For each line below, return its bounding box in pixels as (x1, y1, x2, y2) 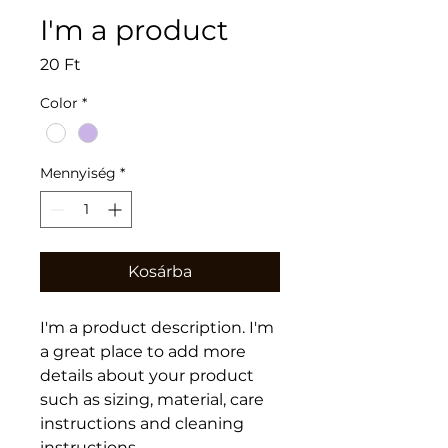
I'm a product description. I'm (40, 318, 278, 337)
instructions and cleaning (40, 414, 248, 433)
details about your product (40, 366, 258, 385)
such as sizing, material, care (40, 390, 268, 409)
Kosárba (128, 262, 192, 281)
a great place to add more (40, 342, 250, 361)
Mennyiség (40, 164, 116, 182)
